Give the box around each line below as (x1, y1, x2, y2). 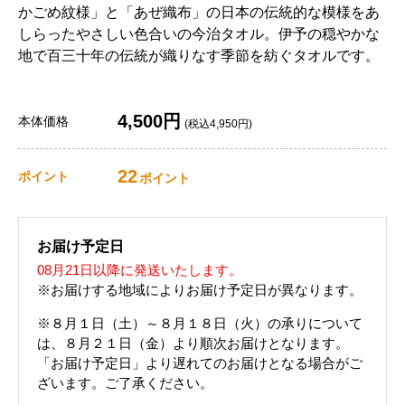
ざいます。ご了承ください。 (37, 375, 213, 391)
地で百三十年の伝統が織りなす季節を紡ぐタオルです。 (18, 48, 380, 63)
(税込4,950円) (184, 118, 252, 130)
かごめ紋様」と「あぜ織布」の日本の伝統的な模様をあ (18, 5, 380, 20)
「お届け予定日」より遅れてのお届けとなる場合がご (37, 355, 363, 371)
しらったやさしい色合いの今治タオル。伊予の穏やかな (18, 26, 380, 42)
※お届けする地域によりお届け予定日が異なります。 (37, 282, 363, 297)
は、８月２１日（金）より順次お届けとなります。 (37, 335, 349, 351)
